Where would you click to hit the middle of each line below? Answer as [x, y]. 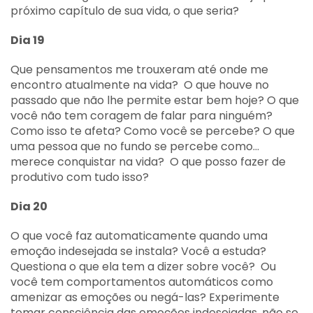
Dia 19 [28, 40]
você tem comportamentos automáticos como [142, 282]
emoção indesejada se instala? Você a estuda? [138, 251]
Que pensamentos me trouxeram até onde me [139, 70]
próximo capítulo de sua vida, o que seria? [125, 11]
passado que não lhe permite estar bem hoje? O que [155, 100]
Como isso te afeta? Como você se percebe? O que [153, 131]
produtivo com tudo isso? [80, 177]
